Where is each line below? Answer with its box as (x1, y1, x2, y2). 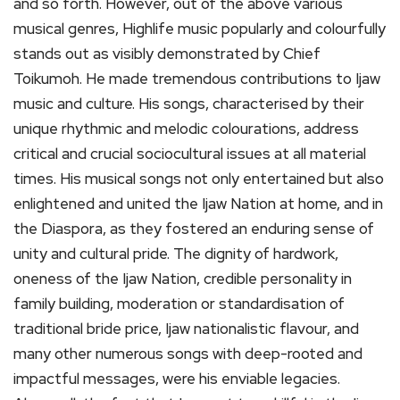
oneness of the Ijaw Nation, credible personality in (13, 269, 352, 289)
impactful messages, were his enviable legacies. (13, 369, 340, 389)
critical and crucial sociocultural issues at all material (13, 144, 366, 164)
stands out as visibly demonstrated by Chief (13, 44, 321, 64)
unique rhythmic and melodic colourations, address (13, 119, 359, 139)
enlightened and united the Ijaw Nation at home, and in (13, 194, 383, 214)
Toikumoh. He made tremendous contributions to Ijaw (13, 69, 380, 89)
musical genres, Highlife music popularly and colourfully (13, 19, 386, 39)
